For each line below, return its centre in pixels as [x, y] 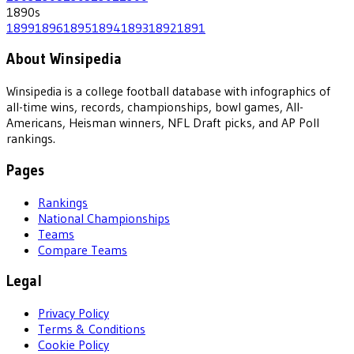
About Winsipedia [64, 59]
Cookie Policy [73, 345]
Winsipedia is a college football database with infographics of [168, 91]
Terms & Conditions [92, 329]
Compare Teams [83, 249]
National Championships [104, 218]
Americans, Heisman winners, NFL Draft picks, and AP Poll [163, 123]
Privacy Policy [73, 313]
